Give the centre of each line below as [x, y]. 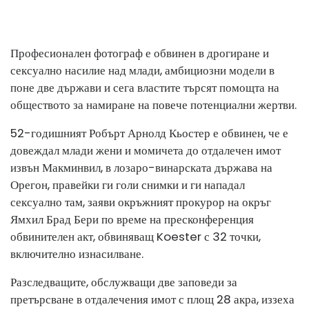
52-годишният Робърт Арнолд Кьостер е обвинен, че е [149, 133]
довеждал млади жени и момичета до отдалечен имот [146, 150]
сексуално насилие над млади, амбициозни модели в [142, 70]
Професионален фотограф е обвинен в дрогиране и [140, 53]
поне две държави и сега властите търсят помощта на [145, 88]
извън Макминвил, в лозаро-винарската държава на [141, 168]
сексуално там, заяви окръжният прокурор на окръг [141, 202]
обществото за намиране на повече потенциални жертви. [153, 105]
